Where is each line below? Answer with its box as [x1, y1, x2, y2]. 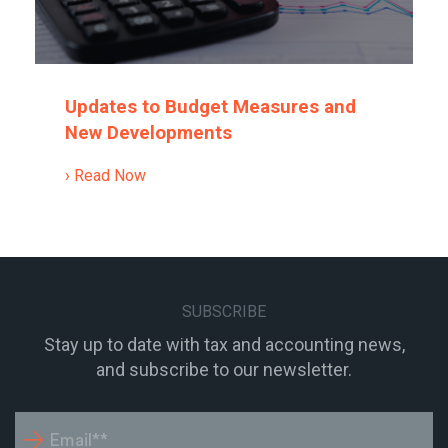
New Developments [65, 122, 232, 145]
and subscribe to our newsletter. [96, 359, 352, 381]
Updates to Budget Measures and [65, 96, 356, 119]
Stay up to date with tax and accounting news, [43, 334, 405, 356]
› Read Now [65, 166, 146, 186]
